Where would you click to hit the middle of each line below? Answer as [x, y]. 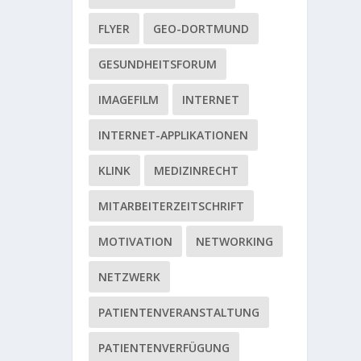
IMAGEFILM [129, 100]
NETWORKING [235, 242]
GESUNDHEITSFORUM [158, 64]
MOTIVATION [136, 242]
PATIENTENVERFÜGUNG [164, 348]
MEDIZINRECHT [197, 171]
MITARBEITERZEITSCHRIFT [172, 206]
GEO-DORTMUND [201, 29]
